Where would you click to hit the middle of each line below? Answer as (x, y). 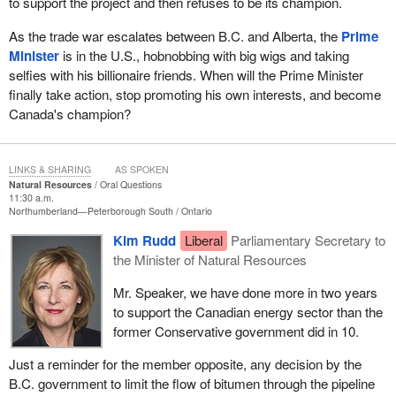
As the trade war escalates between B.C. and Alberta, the (175, 35)
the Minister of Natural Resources (209, 259)
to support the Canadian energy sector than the (247, 311)
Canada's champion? (69, 113)
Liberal (203, 240)
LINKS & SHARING (49, 169)
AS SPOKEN (141, 169)
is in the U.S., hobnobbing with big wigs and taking (204, 55)
